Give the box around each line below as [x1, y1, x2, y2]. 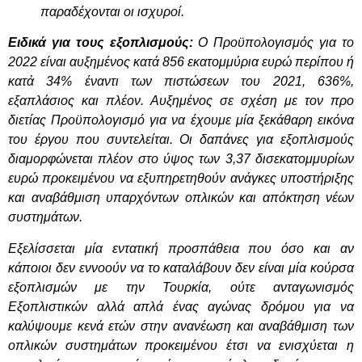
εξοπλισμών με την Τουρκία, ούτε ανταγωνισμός [8, 280, 354, 294]
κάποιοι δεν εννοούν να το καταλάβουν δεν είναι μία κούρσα [8, 260, 354, 275]
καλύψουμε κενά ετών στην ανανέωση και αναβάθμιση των [8, 318, 354, 333]
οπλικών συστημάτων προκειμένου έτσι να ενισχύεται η [8, 338, 354, 352]
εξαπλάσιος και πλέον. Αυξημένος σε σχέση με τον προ [8, 94, 354, 108]
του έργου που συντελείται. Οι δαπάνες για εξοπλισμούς [8, 133, 354, 147]
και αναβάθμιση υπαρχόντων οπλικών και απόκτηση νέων [8, 191, 354, 205]
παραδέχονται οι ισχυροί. [40, 4, 184, 19]
